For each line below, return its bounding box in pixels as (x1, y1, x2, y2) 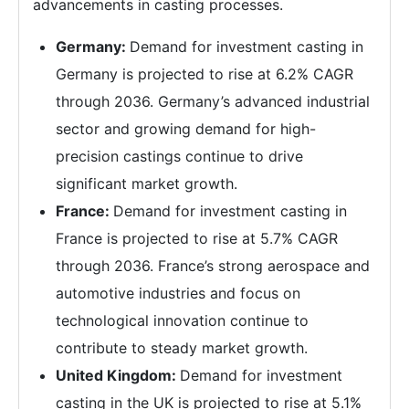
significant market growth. (56, 173, 237, 193)
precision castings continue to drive (56, 146, 303, 165)
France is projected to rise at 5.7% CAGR (56, 228, 338, 247)
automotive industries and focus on (56, 283, 300, 302)
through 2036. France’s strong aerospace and (56, 256, 370, 275)
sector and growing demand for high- (56, 119, 316, 138)
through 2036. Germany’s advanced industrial (56, 91, 370, 110)
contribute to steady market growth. (56, 338, 308, 357)
